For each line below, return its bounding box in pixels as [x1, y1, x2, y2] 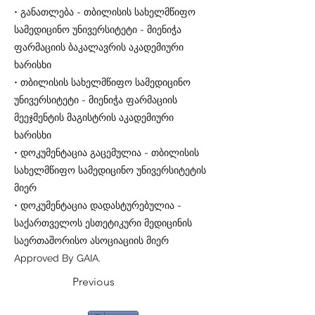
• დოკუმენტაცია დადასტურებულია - [14, 200, 181, 211]
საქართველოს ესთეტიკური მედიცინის [14, 217, 192, 229]
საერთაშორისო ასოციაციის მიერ [14, 235, 169, 246]
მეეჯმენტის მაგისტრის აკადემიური [14, 112, 174, 123]
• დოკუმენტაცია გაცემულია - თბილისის [14, 147, 199, 158]
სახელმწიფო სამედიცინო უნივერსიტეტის [14, 165, 206, 176]
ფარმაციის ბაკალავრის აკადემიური [14, 41, 184, 53]
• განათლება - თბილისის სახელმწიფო [14, 6, 195, 18]
